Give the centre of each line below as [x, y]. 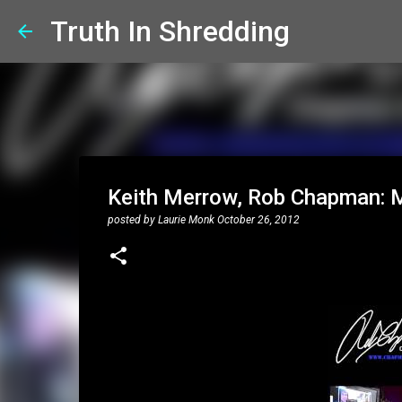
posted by [132, 220]
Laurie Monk [186, 220]
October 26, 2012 [258, 220]
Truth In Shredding [170, 31]
